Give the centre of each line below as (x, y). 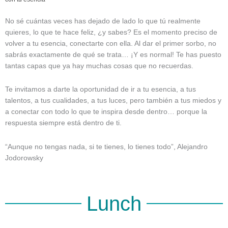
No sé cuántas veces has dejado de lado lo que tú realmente (103, 21)
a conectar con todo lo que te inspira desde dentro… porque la (106, 112)
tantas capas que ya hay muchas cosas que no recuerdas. (99, 65)
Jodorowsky (24, 158)
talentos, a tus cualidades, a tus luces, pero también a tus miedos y (113, 101)
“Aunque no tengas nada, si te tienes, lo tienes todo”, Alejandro (106, 146)
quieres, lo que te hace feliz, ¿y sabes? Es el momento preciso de (111, 32)
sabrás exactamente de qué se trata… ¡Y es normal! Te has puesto (113, 54)
